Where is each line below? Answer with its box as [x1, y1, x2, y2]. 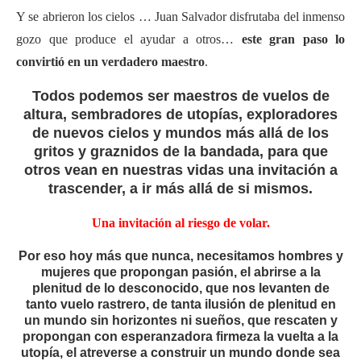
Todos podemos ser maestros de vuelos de [31, 87, 330, 104]
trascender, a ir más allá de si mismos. [48, 180, 313, 197]
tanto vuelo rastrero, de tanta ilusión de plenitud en [25, 297, 336, 311]
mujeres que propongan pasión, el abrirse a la [40, 264, 321, 279]
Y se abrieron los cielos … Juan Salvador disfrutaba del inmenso [16, 9, 345, 23]
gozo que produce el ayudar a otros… [16, 31, 242, 46]
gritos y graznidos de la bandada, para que [33, 143, 328, 160]
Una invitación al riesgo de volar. [91, 215, 270, 230]
